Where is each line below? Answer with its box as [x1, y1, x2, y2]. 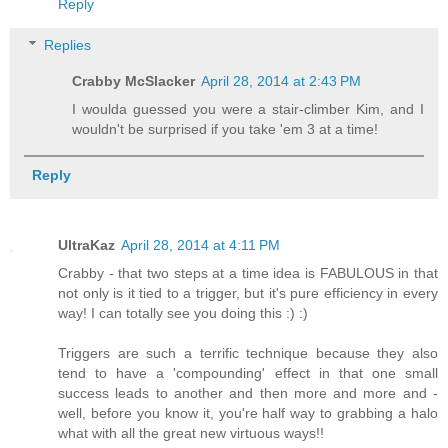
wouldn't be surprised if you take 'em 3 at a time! [72, 121, 379, 138]
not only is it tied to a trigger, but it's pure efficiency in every [58, 284, 438, 301]
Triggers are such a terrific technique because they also [58, 344, 438, 361]
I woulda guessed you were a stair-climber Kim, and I [72, 101, 424, 118]
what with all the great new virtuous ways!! [58, 424, 324, 441]
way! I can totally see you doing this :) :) [58, 304, 308, 321]
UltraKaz [58, 236, 115, 253]
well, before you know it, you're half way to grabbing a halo [58, 404, 438, 421]
